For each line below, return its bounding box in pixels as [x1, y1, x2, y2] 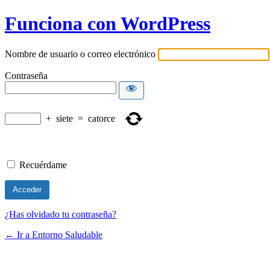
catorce [88, 113, 115, 124]
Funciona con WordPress [5, 13, 210, 35]
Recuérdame [19, 159, 67, 170]
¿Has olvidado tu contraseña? [5, 209, 116, 219]
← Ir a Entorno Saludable [5, 229, 102, 240]
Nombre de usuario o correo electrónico [5, 48, 155, 59]
